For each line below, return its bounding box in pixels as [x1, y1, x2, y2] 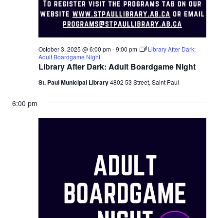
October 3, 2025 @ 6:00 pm [38, 44, 111, 53]
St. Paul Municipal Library [38, 77, 110, 87]
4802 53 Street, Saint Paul [109, 77, 179, 86]
